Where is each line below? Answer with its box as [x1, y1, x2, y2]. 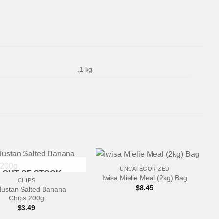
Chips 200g [9, 194, 44, 202]
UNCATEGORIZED [120, 166, 170, 172]
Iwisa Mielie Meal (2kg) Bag [102, 174, 188, 182]
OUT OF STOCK [2, 169, 62, 177]
